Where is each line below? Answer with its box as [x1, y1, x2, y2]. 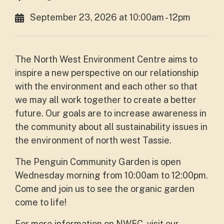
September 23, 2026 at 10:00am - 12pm [30, 12, 190, 22]
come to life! [15, 197, 68, 207]
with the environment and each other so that [15, 81, 197, 91]
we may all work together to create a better [15, 94, 196, 105]
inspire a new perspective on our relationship [15, 67, 198, 78]
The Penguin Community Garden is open [15, 156, 181, 167]
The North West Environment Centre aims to [15, 54, 197, 64]
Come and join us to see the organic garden [15, 183, 194, 194]
